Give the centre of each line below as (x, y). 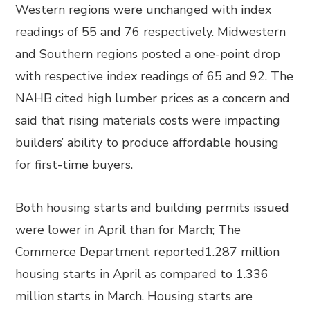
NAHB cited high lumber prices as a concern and (153, 98)
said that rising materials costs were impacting (148, 120)
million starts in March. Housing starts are (134, 296)
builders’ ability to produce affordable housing (147, 143)
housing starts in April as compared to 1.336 (142, 274)
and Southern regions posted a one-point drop (148, 54)
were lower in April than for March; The (128, 230)
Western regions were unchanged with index (144, 10)
